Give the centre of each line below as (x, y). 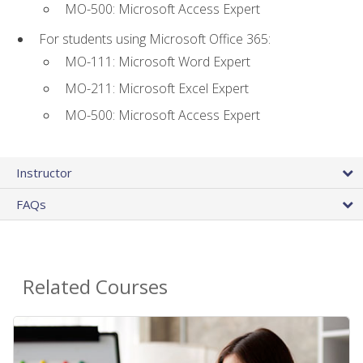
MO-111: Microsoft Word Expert (158, 62)
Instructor (44, 173)
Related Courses (95, 287)
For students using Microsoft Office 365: (155, 39)
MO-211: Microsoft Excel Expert (157, 89)
